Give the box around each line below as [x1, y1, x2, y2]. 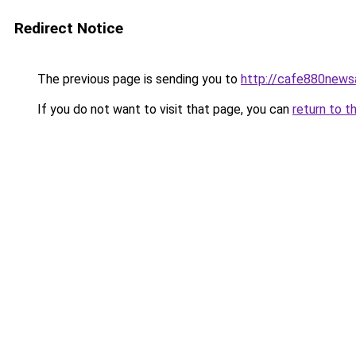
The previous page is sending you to [34, 72, 241, 87]
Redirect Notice [14, 19, 123, 37]
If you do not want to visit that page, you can [34, 102, 292, 117]
